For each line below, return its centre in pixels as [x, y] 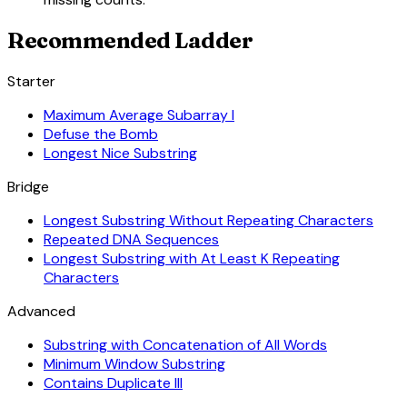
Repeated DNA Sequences [131, 240]
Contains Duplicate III [113, 383]
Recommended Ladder [130, 41]
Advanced [41, 312]
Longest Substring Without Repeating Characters [208, 221]
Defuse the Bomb [101, 134]
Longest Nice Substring [120, 154]
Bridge [28, 187]
